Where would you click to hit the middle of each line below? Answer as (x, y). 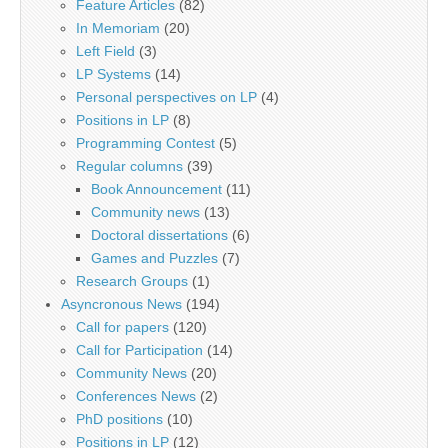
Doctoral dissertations (159, 234)
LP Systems (113, 73)
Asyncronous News (121, 303)
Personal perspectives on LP (166, 96)
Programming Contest (145, 142)
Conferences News (136, 395)
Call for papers (122, 326)
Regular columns (129, 165)
